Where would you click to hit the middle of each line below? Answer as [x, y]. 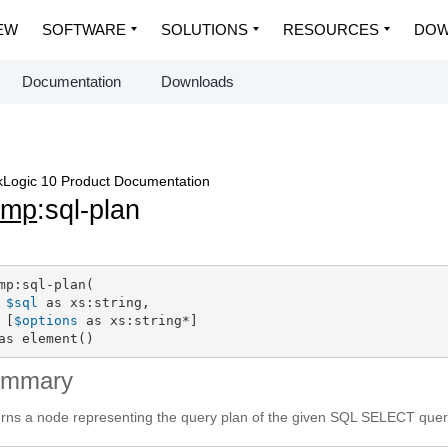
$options [45, 320]
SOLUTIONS [204, 29]
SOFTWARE [84, 29]
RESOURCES [331, 29]
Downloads [197, 81]
